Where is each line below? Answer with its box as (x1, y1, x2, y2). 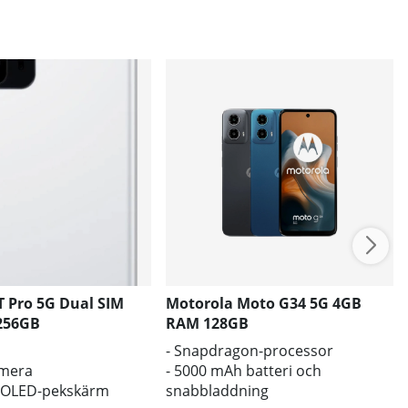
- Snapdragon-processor (166, 341, 334, 362)
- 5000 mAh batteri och (166, 361, 322, 382)
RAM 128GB (166, 313, 250, 334)
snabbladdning (166, 381, 270, 402)
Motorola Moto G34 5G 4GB (166, 293, 362, 314)
